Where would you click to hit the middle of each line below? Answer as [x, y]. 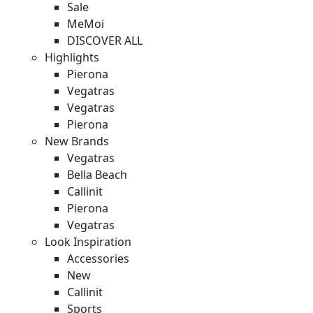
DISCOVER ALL [105, 41]
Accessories [98, 259]
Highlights [72, 57]
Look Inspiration [88, 242]
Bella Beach [97, 175]
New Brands [77, 141]
